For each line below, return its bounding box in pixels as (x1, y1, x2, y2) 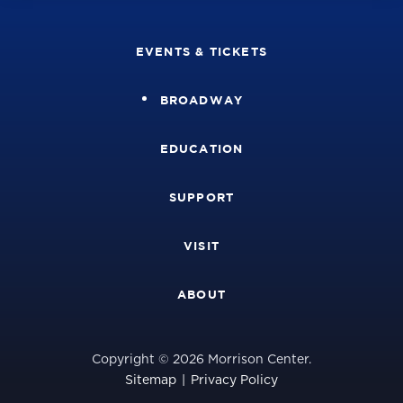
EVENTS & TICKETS (135, 43, 268, 58)
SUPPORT (168, 189, 235, 204)
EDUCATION (159, 140, 244, 156)
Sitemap (125, 373, 176, 387)
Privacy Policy (191, 373, 278, 387)
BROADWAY (159, 92, 244, 107)
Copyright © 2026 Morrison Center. (92, 353, 311, 366)
